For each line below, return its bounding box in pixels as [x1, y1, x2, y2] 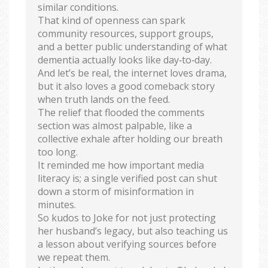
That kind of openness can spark [38, 13, 185, 27]
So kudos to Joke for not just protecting [38, 211, 216, 224]
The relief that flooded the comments [38, 105, 205, 119]
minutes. [38, 197, 76, 211]
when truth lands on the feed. [38, 92, 170, 106]
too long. [38, 145, 78, 159]
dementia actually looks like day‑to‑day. [38, 53, 212, 66]
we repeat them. [38, 250, 110, 264]
